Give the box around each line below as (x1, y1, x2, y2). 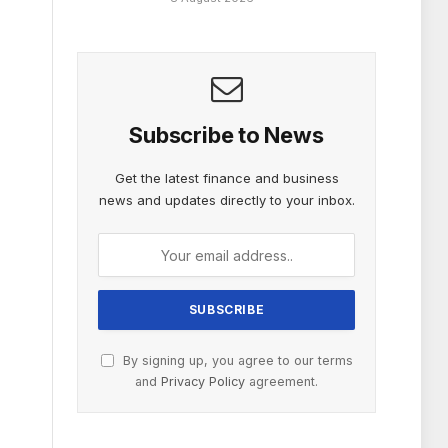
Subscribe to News (129, 122, 324, 149)
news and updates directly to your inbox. (98, 192, 355, 209)
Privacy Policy (161, 374, 245, 390)
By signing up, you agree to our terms (118, 353, 353, 369)
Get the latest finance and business (114, 170, 339, 187)
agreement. (245, 374, 318, 390)
